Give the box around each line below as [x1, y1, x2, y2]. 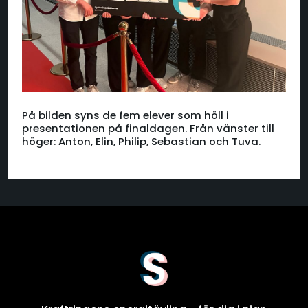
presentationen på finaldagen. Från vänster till [22, 120, 274, 135]
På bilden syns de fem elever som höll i [22, 107, 229, 122]
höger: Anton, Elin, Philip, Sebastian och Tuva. [22, 133, 261, 148]
